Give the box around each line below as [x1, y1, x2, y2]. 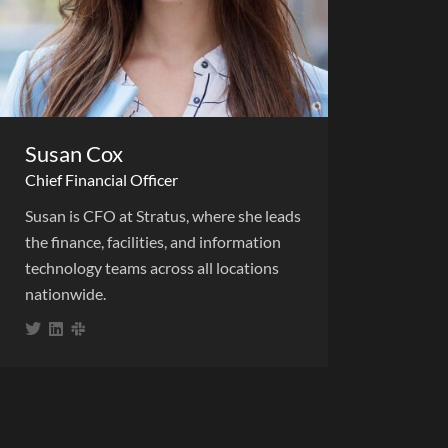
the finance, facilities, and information [25, 232, 281, 252]
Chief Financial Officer [25, 170, 178, 190]
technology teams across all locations [25, 258, 279, 278]
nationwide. [25, 284, 106, 304]
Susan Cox [25, 140, 123, 168]
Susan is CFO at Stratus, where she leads [25, 206, 301, 226]
